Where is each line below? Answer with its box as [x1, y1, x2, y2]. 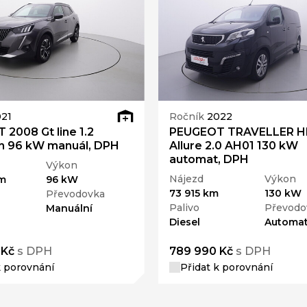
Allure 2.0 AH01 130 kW [169, 138, 298, 152]
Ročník [169, 110, 207, 123]
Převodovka [46, 187, 106, 200]
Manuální [46, 201, 93, 214]
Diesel [169, 215, 200, 228]
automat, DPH [169, 152, 249, 166]
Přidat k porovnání [180, 261, 273, 274]
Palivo [169, 201, 199, 214]
